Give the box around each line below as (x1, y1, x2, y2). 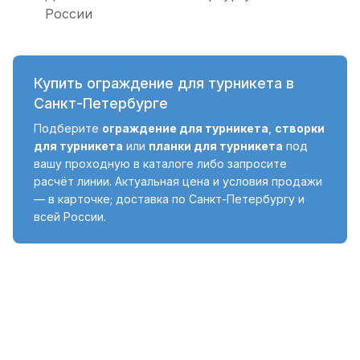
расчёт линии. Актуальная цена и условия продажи (34, 174, 322, 189)
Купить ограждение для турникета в (34, 75, 294, 92)
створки (275, 121, 325, 136)
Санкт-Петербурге (34, 95, 168, 112)
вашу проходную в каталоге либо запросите (34, 157, 287, 171)
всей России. (34, 210, 106, 224)
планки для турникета (149, 139, 283, 153)
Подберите (34, 121, 102, 136)
